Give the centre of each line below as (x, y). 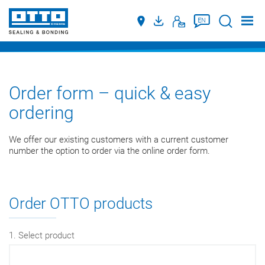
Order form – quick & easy (110, 93)
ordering (41, 113)
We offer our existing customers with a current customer (119, 140)
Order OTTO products (81, 203)
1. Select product (42, 235)
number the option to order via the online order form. (109, 151)
